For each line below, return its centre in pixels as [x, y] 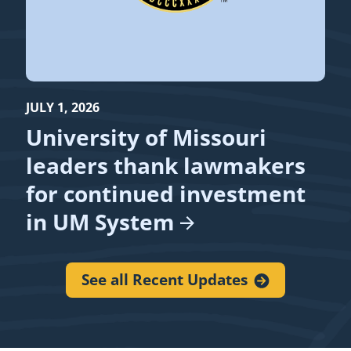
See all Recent [134, 280]
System [135, 222]
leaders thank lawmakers [166, 166]
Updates [217, 280]
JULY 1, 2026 [63, 108]
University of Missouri [147, 138]
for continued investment [166, 194]
